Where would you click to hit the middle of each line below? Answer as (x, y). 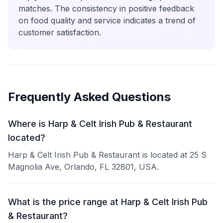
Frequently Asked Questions (89, 97)
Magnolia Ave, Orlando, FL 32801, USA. (83, 167)
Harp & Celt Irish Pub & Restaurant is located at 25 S (107, 155)
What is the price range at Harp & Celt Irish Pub (108, 202)
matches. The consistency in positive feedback (106, 8)
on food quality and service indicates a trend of (107, 20)
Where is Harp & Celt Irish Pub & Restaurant (100, 124)
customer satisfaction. (60, 32)
